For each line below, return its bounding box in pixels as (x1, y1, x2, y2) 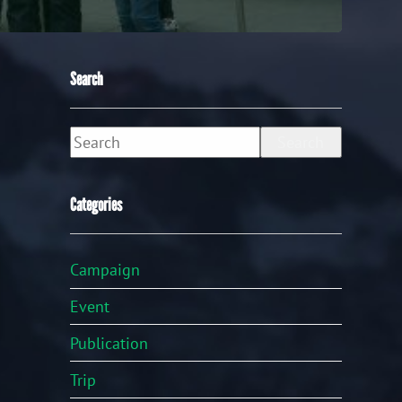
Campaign (70, 259, 141, 281)
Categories (70, 193, 123, 215)
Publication (70, 332, 149, 354)
